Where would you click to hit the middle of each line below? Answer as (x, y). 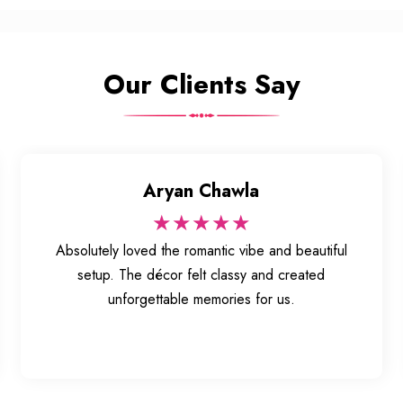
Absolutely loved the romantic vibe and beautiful (201, 251)
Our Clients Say (201, 85)
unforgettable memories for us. (201, 300)
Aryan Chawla (201, 192)
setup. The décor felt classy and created (201, 275)
